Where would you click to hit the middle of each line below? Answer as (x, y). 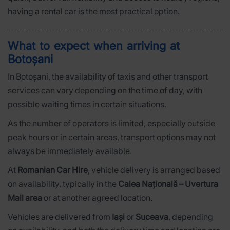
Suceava (152, 216)
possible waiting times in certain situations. (87, 104)
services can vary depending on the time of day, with (105, 90)
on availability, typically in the (63, 184)
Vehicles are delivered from (60, 216)
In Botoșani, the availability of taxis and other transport (108, 76)
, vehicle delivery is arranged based (154, 170)
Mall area (25, 197)
